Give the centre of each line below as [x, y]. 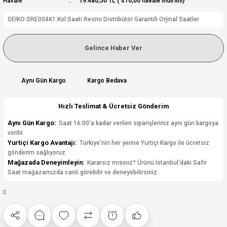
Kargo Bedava [107, 80]
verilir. [16, 133]
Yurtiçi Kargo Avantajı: [42, 143]
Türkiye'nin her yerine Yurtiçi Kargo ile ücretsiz [144, 143]
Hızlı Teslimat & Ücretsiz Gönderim [113, 106]
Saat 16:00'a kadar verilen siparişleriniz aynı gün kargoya [138, 123]
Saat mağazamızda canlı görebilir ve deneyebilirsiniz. [83, 172]
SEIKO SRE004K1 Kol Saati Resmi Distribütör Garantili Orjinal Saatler [103, 19]
